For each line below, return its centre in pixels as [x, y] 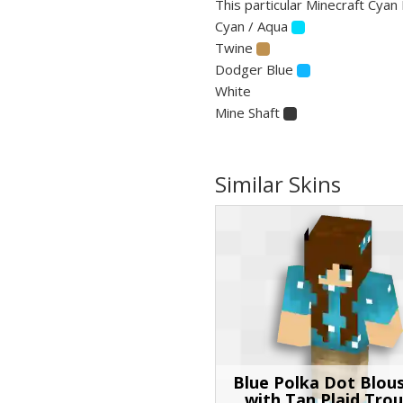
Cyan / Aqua [253, 26]
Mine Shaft [249, 112]
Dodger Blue [256, 69]
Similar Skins [278, 184]
